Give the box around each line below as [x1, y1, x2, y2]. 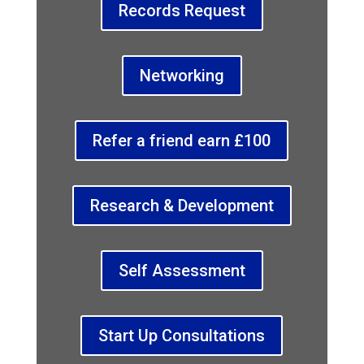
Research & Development [89, 196, 274, 216]
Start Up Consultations [98, 326, 266, 346]
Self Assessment [118, 261, 245, 281]
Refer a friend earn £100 [93, 131, 271, 151]
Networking [139, 66, 224, 86]
